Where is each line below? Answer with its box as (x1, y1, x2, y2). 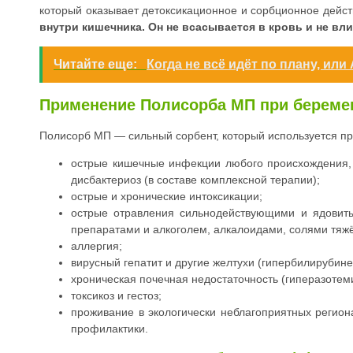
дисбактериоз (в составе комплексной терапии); (71, 173, 320, 186)
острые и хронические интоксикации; (71, 189, 262, 203)
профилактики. (71, 321, 148, 335)
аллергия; (71, 239, 122, 252)
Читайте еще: (54, 58, 140, 72)
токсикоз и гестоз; (71, 288, 162, 302)
